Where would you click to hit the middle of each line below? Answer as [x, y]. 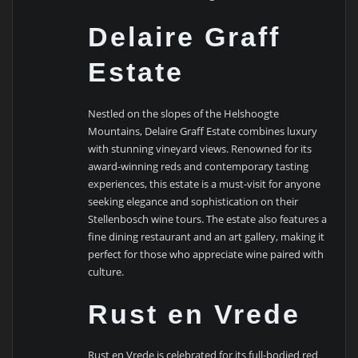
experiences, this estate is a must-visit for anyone [205, 183]
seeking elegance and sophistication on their [193, 201]
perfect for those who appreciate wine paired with [206, 254]
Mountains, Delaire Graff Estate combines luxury [203, 131]
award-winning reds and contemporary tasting [199, 166]
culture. [106, 271]
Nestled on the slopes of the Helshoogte [184, 113]
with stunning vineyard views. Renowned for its [200, 148]
